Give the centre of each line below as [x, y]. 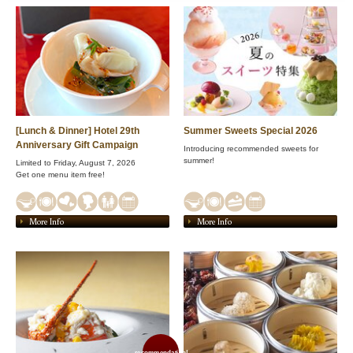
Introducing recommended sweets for [251, 148]
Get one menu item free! [60, 174]
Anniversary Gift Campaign [77, 145]
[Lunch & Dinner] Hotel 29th [78, 130]
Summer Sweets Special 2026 [251, 130]
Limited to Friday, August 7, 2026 [76, 162]
